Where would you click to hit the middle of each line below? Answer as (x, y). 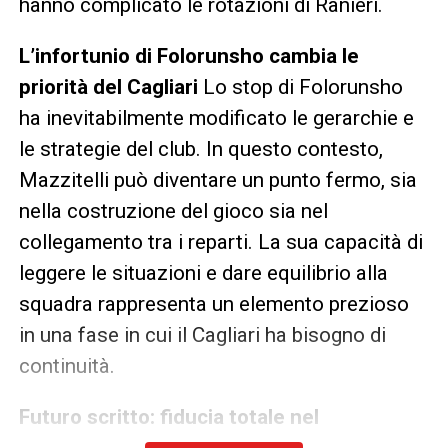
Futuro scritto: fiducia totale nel (168, 416)
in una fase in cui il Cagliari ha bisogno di (202, 334)
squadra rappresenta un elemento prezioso (213, 303)
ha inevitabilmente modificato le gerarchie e (216, 117)
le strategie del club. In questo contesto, (200, 148)
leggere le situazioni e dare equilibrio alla (203, 272)
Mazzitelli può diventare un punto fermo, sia (217, 179)
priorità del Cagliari (108, 86)
